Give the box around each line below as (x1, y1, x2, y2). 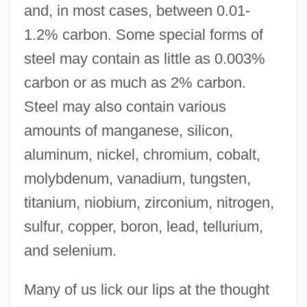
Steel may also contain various (23, 98, 226, 116)
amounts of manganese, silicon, (23, 122, 233, 140)
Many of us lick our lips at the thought (23, 281, 269, 299)
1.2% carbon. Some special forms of (23, 26, 263, 44)
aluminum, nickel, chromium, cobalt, (23, 146, 260, 164)
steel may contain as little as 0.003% (23, 50, 265, 68)
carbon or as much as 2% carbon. (23, 74, 246, 92)
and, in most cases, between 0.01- (23, 2, 250, 20)
